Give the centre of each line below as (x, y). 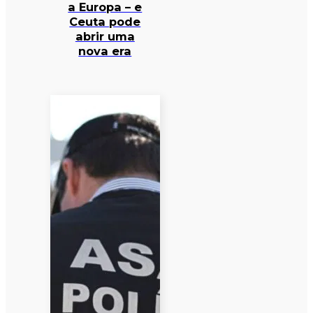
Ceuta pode (105, 22)
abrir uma (105, 37)
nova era (105, 51)
